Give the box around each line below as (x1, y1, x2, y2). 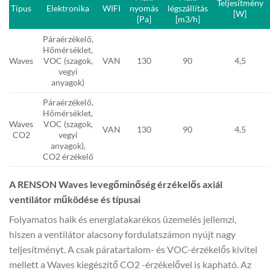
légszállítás (167, 3, 208, 14)
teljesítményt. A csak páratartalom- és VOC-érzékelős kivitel (9, 243, 257, 256)
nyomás (129, 3, 159, 14)
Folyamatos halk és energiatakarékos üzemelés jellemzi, (9, 213, 236, 225)
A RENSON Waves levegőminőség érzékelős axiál (9, 178, 222, 190)
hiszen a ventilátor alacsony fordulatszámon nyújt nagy (9, 228, 236, 240)
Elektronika (46, 3, 89, 14)
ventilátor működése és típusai (9, 193, 140, 206)
